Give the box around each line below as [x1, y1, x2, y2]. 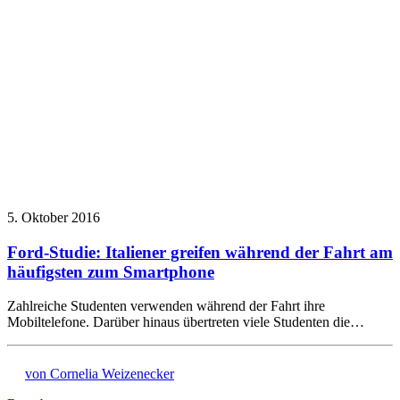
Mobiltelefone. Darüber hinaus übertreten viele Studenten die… [7, 314, 364, 330]
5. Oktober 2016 [7, 210, 100, 226]
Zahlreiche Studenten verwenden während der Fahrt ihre [7, 298, 325, 314]
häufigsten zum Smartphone [7, 262, 214, 281]
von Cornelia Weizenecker [25, 366, 174, 382]
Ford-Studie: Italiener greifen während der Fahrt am [7, 242, 393, 262]
